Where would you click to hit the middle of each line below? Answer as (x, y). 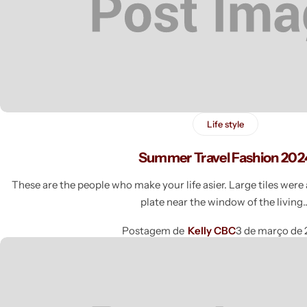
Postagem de (153, 230)
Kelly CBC (212, 230)
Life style (225, 124)
